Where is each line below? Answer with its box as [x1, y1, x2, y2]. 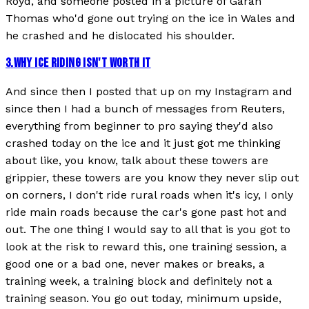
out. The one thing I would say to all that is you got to [6, 223, 290, 237]
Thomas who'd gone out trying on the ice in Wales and [6, 11, 295, 25]
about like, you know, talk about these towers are [6, 154, 268, 168]
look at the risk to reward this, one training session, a [6, 240, 287, 254]
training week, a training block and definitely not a [6, 275, 272, 288]
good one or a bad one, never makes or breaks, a [6, 257, 265, 271]
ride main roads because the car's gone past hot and [6, 206, 287, 219]
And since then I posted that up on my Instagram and [6, 85, 292, 99]
